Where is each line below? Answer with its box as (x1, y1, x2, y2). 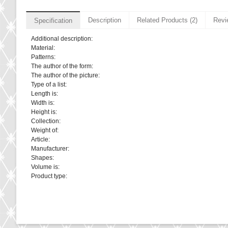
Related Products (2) (137, 16, 197, 24)
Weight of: (31, 127, 59, 134)
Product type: (31, 173, 67, 180)
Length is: (31, 90, 58, 98)
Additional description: (31, 35, 93, 43)
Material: (31, 44, 55, 52)
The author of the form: (31, 63, 93, 70)
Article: (31, 136, 50, 144)
